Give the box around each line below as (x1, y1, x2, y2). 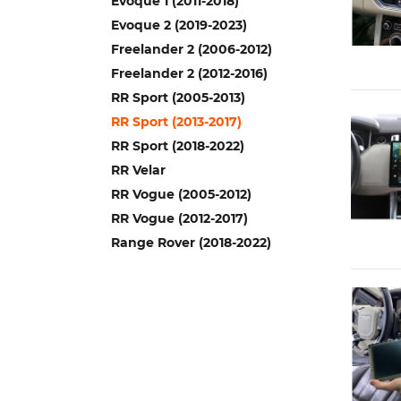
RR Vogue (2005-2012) (111, 186, 252, 202)
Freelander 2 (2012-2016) (111, 65, 268, 81)
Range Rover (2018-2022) (111, 235, 271, 251)
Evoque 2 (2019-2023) (111, 17, 247, 33)
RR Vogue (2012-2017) (111, 210, 248, 226)
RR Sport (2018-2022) (111, 138, 244, 154)
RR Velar (111, 162, 166, 178)
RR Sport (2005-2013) (111, 90, 245, 106)
